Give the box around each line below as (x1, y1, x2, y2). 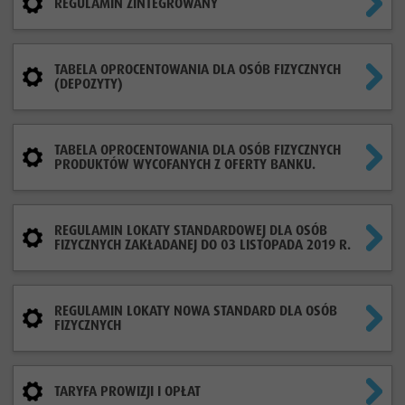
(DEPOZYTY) (54, 74, 123, 93)
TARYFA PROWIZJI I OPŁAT (54, 381, 201, 400)
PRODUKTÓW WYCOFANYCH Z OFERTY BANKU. (54, 155, 316, 174)
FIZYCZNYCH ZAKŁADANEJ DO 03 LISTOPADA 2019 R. (54, 235, 351, 254)
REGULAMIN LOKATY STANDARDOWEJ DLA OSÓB (54, 221, 327, 240)
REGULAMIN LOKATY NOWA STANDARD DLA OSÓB (54, 301, 337, 320)
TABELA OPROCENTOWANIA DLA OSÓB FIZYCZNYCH (54, 140, 341, 159)
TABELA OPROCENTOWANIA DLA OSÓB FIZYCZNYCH (54, 60, 341, 79)
